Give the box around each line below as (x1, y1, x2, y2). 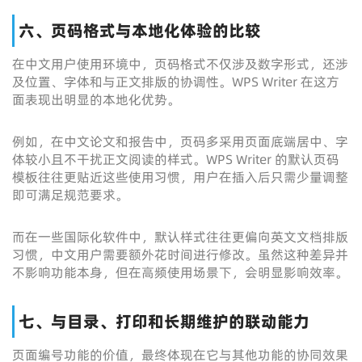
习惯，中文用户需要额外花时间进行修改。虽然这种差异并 (12, 246, 348, 263)
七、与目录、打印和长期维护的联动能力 (19, 310, 309, 333)
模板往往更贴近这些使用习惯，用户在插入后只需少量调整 (12, 168, 348, 186)
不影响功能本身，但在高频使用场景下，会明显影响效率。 (12, 263, 348, 281)
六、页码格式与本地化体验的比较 (19, 19, 261, 42)
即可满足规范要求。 (12, 186, 128, 204)
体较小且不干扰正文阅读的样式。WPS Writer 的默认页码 (12, 150, 339, 168)
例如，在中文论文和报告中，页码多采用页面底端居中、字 (12, 133, 348, 150)
